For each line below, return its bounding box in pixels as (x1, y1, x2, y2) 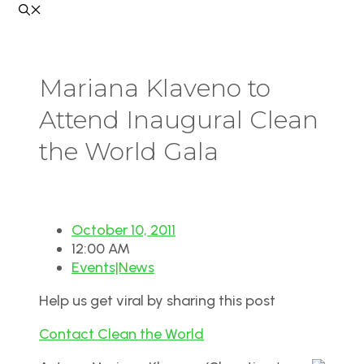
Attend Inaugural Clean (39, 104, 318, 135)
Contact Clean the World (39, 324, 204, 343)
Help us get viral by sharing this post (39, 291, 275, 310)
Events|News (71, 258, 154, 276)
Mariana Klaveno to (39, 72, 271, 103)
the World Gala (39, 136, 219, 167)
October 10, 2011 (71, 220, 175, 239)
